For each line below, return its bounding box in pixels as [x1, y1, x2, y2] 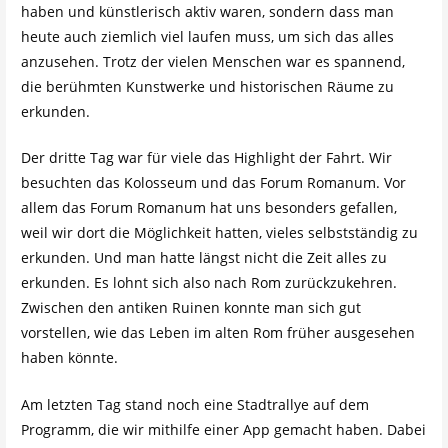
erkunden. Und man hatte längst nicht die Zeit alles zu [20, 248, 387, 268]
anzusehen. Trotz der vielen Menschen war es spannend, [20, 51, 405, 71]
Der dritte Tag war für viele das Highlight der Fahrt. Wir [20, 148, 392, 168]
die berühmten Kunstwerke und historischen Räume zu [20, 76, 394, 96]
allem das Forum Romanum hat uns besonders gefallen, [20, 198, 397, 218]
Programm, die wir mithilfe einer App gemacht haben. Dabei [20, 419, 426, 439]
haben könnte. [20, 348, 118, 368]
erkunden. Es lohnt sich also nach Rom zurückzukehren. [20, 273, 397, 293]
